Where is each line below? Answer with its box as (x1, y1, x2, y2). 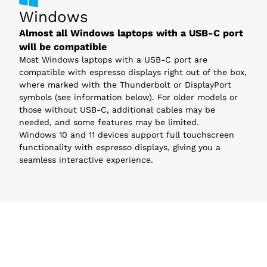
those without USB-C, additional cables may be (19, 105, 215, 115)
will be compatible (19, 41, 107, 53)
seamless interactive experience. (19, 155, 153, 165)
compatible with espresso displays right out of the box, (19, 67, 247, 77)
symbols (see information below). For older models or (19, 92, 238, 103)
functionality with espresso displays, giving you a (19, 142, 221, 153)
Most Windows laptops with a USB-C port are (19, 55, 207, 65)
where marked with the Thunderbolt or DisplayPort (19, 80, 231, 90)
